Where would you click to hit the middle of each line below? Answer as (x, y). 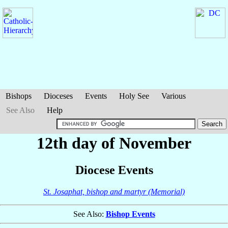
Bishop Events (130, 214)
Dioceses (58, 96)
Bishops (19, 96)
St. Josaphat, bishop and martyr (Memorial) (114, 192)
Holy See (134, 96)
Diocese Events (114, 170)
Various (174, 96)
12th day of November (114, 143)
